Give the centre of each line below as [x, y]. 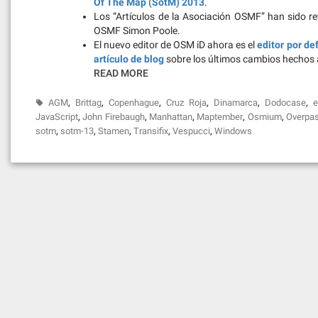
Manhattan [171, 117]
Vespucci [191, 131]
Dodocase [285, 103]
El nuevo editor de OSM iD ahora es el [176, 45]
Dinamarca [235, 103]
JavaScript [57, 117]
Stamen [114, 131]
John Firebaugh [114, 117]
